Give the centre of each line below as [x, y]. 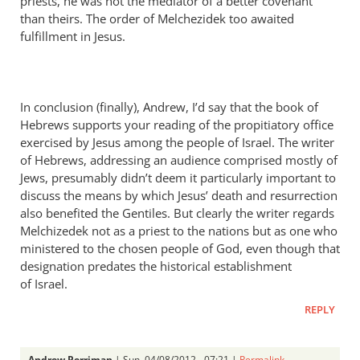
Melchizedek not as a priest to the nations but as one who [179, 231]
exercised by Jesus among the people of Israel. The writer [177, 142]
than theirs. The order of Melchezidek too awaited [157, 18]
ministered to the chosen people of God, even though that [180, 248]
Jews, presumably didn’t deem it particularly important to [178, 178]
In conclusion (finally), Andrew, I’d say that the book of [169, 107]
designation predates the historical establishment [156, 266]
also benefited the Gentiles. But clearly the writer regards [177, 213]
